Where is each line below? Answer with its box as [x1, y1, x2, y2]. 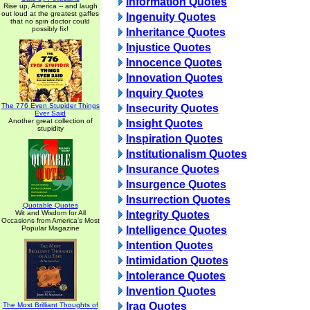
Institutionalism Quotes [126, 148, 247, 160]
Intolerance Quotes [126, 270, 226, 282]
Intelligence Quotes [126, 224, 227, 236]
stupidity [37, 125, 64, 132]
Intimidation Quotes [126, 255, 228, 266]
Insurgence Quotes [126, 179, 226, 190]
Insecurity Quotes [126, 102, 219, 114]
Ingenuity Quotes [126, 11, 216, 23]
